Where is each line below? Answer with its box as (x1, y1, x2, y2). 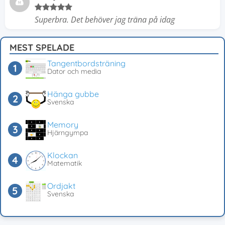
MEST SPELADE (10, 42, 74, 53)
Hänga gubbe (47, 89, 99, 99)
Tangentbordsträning (47, 58, 126, 68)
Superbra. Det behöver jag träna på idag (35, 14, 175, 25)
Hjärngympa (47, 128, 88, 137)
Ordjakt (47, 181, 75, 191)
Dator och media (47, 67, 101, 76)
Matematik (47, 159, 82, 168)
